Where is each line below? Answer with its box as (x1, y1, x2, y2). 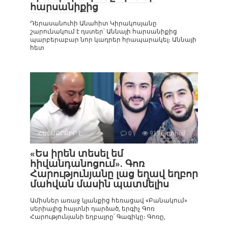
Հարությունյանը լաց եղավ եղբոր (30, 167, 198, 180)
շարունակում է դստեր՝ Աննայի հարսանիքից (30, 27, 177, 35)
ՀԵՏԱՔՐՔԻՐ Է (38, 129, 82, 137)
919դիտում (148, 129, 185, 137)
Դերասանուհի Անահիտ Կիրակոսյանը (30, 19, 157, 27)
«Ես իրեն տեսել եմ (30, 147, 123, 159)
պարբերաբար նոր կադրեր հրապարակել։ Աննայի (30, 36, 196, 43)
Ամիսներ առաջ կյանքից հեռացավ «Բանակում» (30, 196, 187, 204)
